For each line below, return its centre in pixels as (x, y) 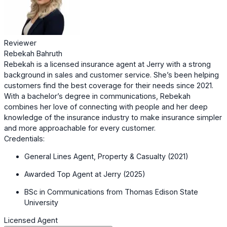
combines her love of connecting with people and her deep (106, 106)
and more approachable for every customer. (80, 128)
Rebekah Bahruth (33, 53)
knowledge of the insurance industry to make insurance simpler (113, 117)
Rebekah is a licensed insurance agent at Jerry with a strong (107, 64)
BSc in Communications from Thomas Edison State (111, 192)
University (41, 203)
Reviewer (20, 43)
